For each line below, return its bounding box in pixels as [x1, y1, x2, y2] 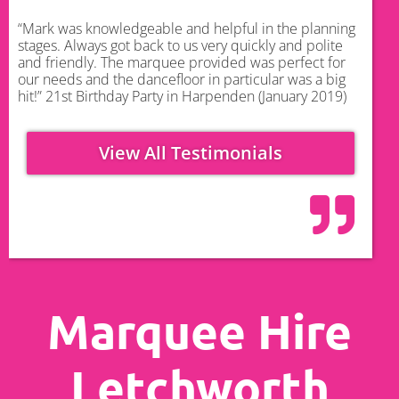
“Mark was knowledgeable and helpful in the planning [18, 19, 355, 39]
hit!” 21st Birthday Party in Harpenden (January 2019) [18, 86, 346, 107]
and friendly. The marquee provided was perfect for [18, 53, 346, 73]
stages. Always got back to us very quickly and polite [18, 36, 343, 56]
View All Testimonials [99, 141, 282, 166]
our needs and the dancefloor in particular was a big [18, 69, 346, 90]
